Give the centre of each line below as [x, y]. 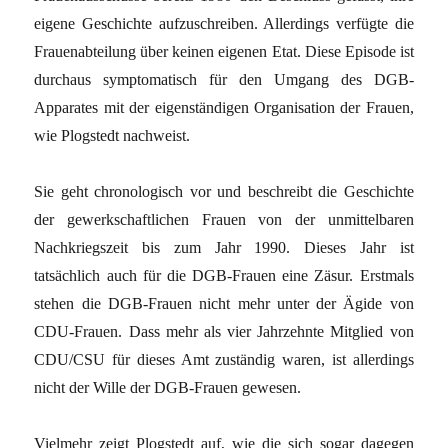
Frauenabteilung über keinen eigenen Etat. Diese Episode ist [224, 51]
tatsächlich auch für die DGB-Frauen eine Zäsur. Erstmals [224, 275]
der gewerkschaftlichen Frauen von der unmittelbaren [224, 219]
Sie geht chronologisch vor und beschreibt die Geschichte [224, 191]
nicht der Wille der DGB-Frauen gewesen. [168, 387]
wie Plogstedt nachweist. [112, 135]
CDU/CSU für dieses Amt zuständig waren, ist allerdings [224, 359]
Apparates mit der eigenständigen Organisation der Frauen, [224, 107]
